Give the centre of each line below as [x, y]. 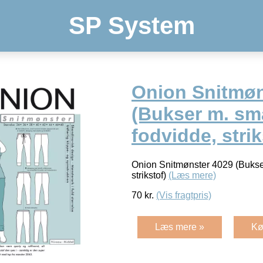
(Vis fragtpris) [184, 195]
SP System [131, 26]
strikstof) [150, 175]
